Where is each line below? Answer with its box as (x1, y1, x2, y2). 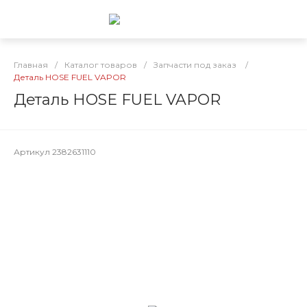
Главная (14, 60, 48, 70)
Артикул (14, 147, 52, 157)
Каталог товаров (64, 60, 137, 70)
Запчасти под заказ (153, 60, 236, 70)
